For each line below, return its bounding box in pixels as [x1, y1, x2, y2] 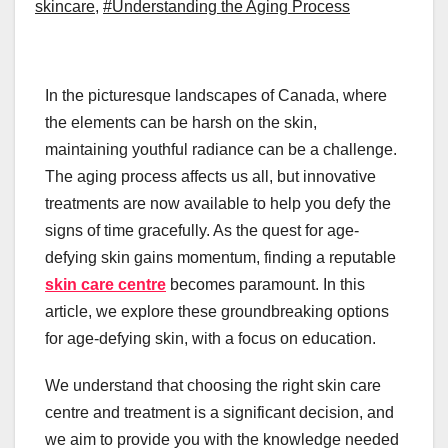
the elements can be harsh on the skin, [45, 114, 317, 132]
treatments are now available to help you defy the [45, 195, 391, 213]
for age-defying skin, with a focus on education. [45, 330, 380, 348]
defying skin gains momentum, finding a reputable [45, 249, 396, 267]
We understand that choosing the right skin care [45, 377, 381, 395]
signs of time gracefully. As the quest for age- [45, 222, 359, 240]
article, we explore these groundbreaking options [45, 303, 389, 321]
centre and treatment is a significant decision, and [45, 404, 394, 422]
